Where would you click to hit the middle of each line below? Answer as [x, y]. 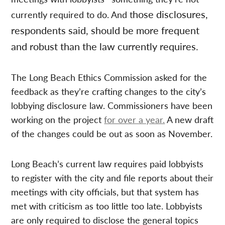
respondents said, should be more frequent [105, 30]
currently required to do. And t [72, 14]
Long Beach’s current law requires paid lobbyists [107, 163]
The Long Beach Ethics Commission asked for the [109, 77]
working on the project [58, 119]
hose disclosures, [171, 14]
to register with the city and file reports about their [113, 177]
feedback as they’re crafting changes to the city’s [109, 91]
